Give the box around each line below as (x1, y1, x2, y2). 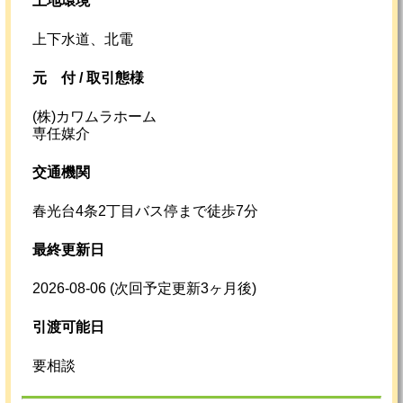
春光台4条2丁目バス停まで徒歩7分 (32, 203, 258, 219)
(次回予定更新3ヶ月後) (110, 281, 256, 297)
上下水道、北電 (32, 31, 133, 48)
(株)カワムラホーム (32, 109, 157, 125)
